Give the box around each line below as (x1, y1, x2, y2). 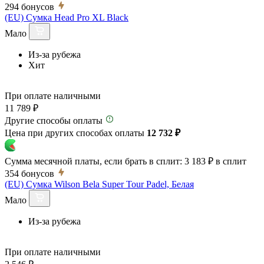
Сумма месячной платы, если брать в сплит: (5, 156, 182, 166)
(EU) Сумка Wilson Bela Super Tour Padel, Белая (5, 179, 194, 189)
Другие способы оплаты (5, 115, 103, 126)
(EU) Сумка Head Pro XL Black (5, 12, 128, 22)
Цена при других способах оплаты (5, 127, 147, 138)
